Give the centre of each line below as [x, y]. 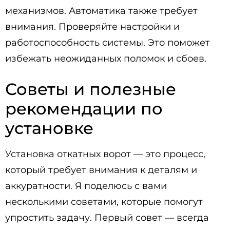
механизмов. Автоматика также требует [101, 11]
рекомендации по [84, 109]
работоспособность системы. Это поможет [108, 43]
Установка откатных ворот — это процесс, [105, 154]
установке [49, 128]
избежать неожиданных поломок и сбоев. [106, 59]
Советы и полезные [91, 89]
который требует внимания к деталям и [101, 170]
